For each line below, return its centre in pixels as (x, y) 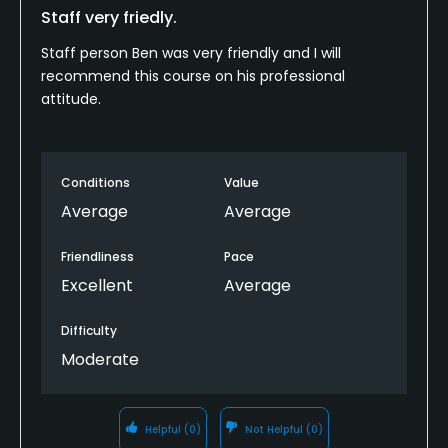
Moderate (100, 359)
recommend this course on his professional (193, 75)
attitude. (71, 98)
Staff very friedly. (109, 17)
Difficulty (89, 330)
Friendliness (97, 256)
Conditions (95, 182)
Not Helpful (274, 429)
